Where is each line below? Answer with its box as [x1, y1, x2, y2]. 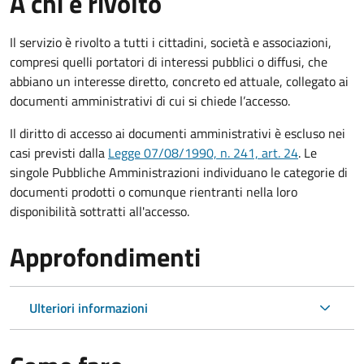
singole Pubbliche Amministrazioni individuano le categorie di [10, 162, 348, 182]
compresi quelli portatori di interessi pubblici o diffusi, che [10, 51, 327, 71]
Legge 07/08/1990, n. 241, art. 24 [108, 142, 298, 162]
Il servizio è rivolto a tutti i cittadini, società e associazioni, [10, 32, 331, 52]
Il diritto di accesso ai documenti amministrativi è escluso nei [10, 123, 345, 143]
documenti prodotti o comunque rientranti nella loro [10, 181, 297, 201]
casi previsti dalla [10, 142, 108, 162]
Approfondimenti [10, 236, 201, 276]
